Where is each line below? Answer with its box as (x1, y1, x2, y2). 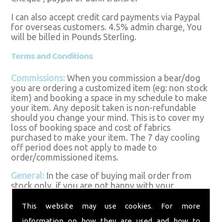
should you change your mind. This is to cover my (11, 112, 205, 122)
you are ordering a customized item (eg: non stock (11, 82, 208, 93)
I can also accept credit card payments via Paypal (11, 11, 201, 22)
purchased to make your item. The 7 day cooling (11, 132, 200, 142)
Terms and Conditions (11, 48, 93, 64)
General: (11, 170, 45, 181)
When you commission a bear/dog (65, 72, 201, 83)
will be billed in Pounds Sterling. (11, 31, 137, 42)
